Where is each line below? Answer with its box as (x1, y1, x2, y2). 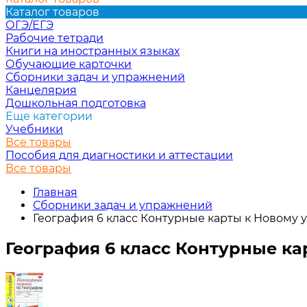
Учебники (5, 123, 63, 136)
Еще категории (5, 110, 93, 123)
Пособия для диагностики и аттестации (5, 149, 233, 162)
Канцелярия (5, 84, 77, 97)
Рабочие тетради (5, 32, 103, 45)
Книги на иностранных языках (5, 45, 180, 58)
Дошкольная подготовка (5, 97, 146, 110)
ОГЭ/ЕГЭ (5, 19, 53, 32)
